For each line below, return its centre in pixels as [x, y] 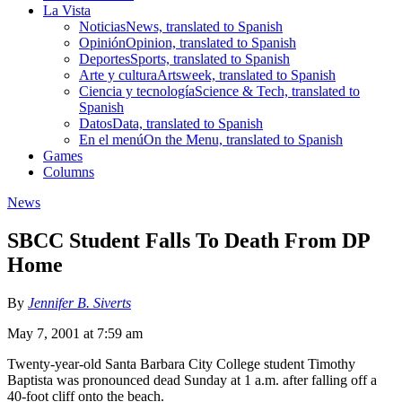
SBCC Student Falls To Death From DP [188, 240]
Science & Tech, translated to [277, 91]
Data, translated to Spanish [188, 123]
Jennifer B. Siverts [79, 302]
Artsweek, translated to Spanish [246, 74]
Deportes [105, 58]
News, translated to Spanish [204, 26]
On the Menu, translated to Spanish [243, 139]
